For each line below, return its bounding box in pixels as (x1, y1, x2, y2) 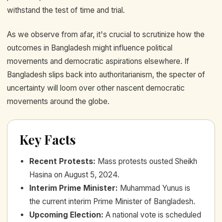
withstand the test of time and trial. (7, 5, 125, 15)
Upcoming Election (29, 210, 101, 220)
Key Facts (19, 130, 76, 148)
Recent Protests (29, 156, 93, 166)
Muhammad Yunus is (120, 183, 190, 193)
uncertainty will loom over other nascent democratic (7, 83, 185, 93)
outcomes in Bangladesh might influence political (7, 43, 172, 53)
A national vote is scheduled (106, 210, 201, 220)
